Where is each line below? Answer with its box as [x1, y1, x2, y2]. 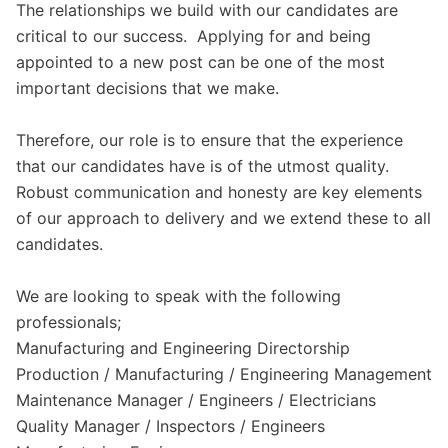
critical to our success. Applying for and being [16, 26, 371, 46]
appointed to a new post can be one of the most [16, 52, 385, 72]
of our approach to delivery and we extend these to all [16, 208, 431, 228]
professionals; [16, 312, 121, 332]
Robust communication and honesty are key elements [16, 182, 422, 202]
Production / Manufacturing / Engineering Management [16, 364, 432, 384]
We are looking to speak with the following [16, 286, 341, 306]
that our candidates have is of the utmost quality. [16, 156, 394, 176]
